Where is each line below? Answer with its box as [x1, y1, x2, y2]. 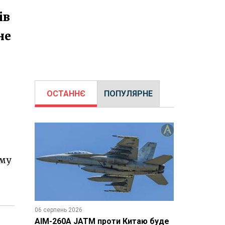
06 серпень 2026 [34, 206, 82, 213]
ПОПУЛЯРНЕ [103, 89, 153, 98]
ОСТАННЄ [46, 89, 85, 98]
